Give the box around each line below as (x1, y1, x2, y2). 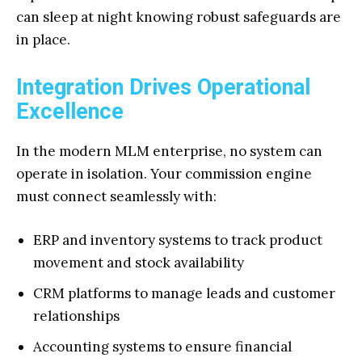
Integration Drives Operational (16, 74, 310, 100)
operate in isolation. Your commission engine (16, 165, 312, 183)
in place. (16, 31, 70, 48)
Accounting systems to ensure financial (33, 338, 292, 356)
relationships (33, 307, 120, 325)
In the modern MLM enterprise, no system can (16, 142, 322, 160)
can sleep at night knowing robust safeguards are (16, 8, 341, 26)
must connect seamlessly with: (16, 187, 217, 205)
